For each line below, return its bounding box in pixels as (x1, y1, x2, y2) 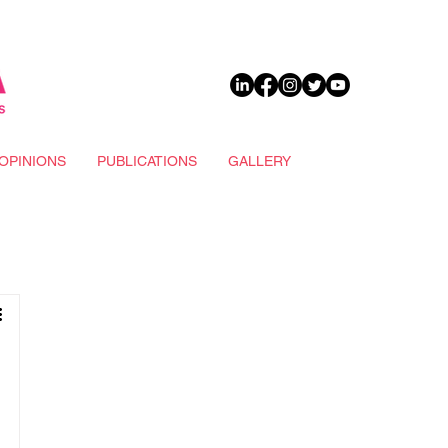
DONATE (326, 150, 382, 166)
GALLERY (227, 153, 291, 169)
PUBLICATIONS (96, 153, 197, 169)
